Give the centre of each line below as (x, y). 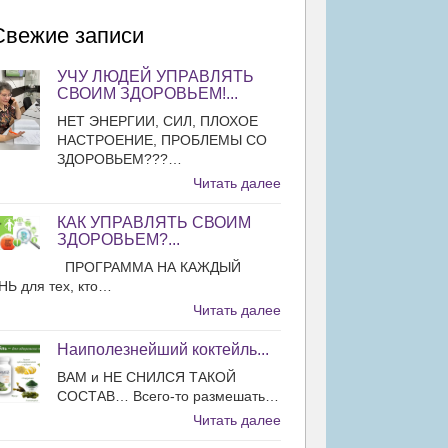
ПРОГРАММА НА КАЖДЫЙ (149, 266)
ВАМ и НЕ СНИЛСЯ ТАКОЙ (146, 376)
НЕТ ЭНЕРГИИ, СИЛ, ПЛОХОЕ (157, 120)
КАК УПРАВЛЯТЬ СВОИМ (154, 222)
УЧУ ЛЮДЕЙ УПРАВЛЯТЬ (155, 76)
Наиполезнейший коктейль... (163, 349)
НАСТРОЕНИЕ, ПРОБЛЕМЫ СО (162, 139)
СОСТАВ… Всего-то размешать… (168, 395)
